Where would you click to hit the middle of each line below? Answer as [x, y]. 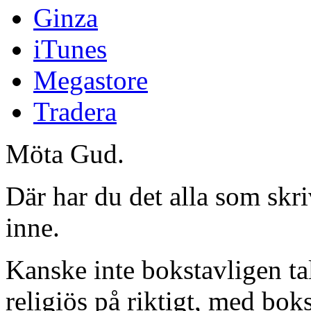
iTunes [70, 49]
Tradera [75, 112]
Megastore [91, 81]
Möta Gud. [65, 154]
